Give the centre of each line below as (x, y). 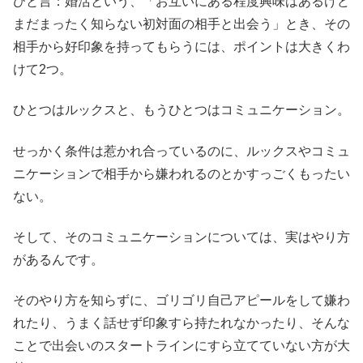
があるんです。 (58, 260)
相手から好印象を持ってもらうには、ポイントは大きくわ (181, 46)
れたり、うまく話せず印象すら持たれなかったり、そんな (181, 323)
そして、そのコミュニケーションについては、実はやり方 (181, 237)
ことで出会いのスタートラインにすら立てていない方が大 (181, 346)
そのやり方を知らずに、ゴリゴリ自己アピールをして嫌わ (181, 301)
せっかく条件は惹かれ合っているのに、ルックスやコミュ (181, 151)
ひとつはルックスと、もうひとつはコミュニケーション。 (181, 110)
